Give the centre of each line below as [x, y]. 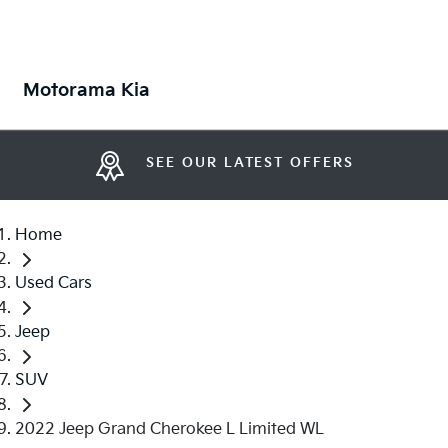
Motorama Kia [86, 90]
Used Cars [53, 284]
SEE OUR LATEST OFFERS [250, 163]
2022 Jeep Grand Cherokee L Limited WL [169, 429]
